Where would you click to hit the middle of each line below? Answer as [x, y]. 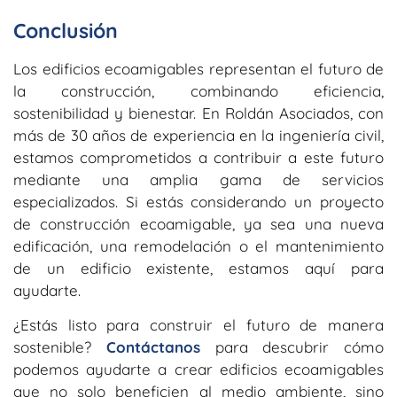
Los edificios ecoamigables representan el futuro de [198, 68]
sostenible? [60, 347]
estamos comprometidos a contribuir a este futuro [198, 157]
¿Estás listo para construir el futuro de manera [198, 325]
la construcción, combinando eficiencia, [198, 90]
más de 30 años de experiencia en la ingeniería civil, [198, 135]
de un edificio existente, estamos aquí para [198, 268]
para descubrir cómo [299, 347]
